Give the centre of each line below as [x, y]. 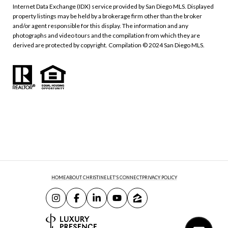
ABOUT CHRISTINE [86, 177]
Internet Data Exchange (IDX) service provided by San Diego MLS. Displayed [113, 6]
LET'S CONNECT [124, 177]
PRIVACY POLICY [159, 177]
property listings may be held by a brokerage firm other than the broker [107, 16]
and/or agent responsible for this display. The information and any [101, 25]
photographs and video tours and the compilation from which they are [106, 35]
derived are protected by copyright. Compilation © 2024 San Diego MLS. [109, 45]
